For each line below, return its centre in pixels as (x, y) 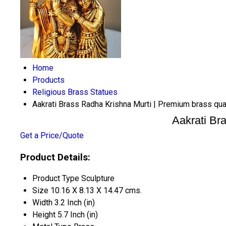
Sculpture (98, 179)
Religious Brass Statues (75, 92)
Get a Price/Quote (52, 135)
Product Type (56, 179)
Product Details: (55, 157)
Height (44, 215)
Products (48, 80)
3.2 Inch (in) (75, 203)
